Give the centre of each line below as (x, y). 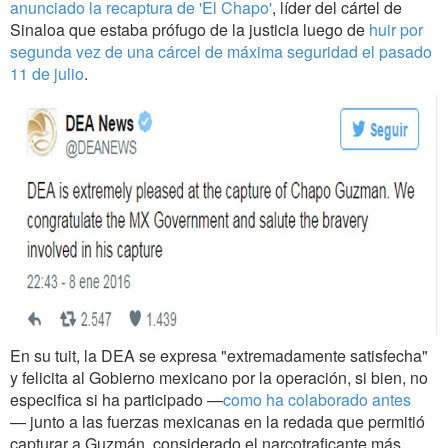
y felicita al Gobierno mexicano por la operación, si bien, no (219, 377)
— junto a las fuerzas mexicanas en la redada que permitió (217, 421)
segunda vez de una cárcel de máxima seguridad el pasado (221, 51)
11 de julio (47, 73)
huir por (396, 29)
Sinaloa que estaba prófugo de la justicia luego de (189, 29)
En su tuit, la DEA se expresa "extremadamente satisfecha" (219, 355)
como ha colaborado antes (317, 399)
